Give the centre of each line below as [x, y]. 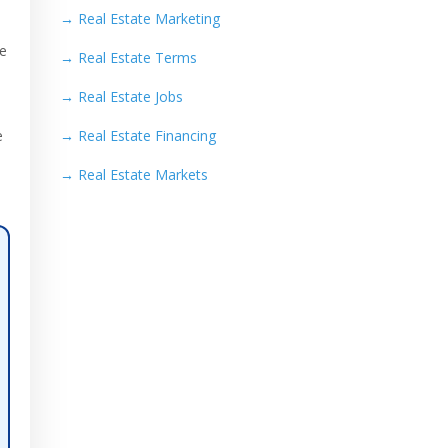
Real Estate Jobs [130, 97]
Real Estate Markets [142, 175]
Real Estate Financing [146, 136]
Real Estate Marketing [148, 19]
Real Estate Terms [137, 58]
